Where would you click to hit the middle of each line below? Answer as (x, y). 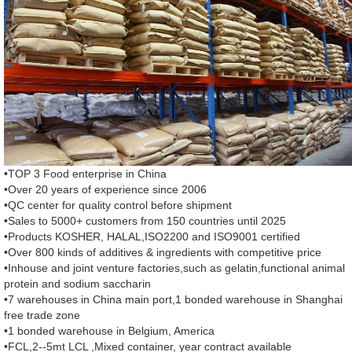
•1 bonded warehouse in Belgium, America (109, 331)
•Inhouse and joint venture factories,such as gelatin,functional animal (174, 268)
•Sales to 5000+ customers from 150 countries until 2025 (145, 221)
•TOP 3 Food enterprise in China (85, 174)
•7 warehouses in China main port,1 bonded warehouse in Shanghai (173, 300)
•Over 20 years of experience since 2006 (105, 190)
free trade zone (42, 315)
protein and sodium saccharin (77, 284)
